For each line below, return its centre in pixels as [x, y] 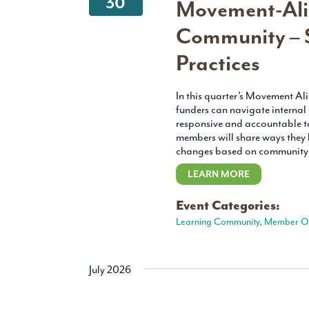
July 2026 [110, 270]
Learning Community [217, 222]
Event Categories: [228, 206]
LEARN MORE [218, 175]
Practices [218, 64]
